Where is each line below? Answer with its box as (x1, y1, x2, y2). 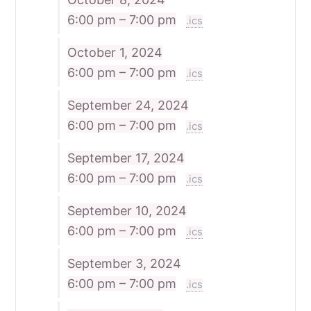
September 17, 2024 (67, 150, 185, 165)
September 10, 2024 (67, 203, 187, 218)
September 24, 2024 (67, 97, 189, 112)
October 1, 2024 (67, 44, 162, 60)
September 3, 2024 (67, 255, 181, 271)
